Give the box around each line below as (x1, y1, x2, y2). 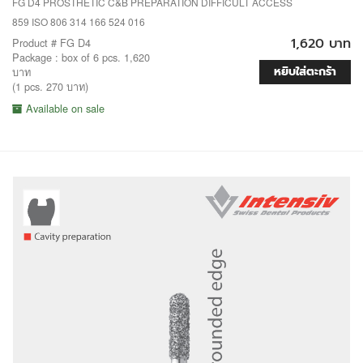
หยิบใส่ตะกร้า (274, 63, 336, 81)
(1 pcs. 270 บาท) (12, 79, 88, 95)
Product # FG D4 (12, 35, 91, 51)
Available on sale (23, 100, 105, 117)
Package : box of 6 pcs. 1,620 (12, 49, 150, 66)
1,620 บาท (291, 34, 351, 54)
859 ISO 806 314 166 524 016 (12, 15, 145, 29)
